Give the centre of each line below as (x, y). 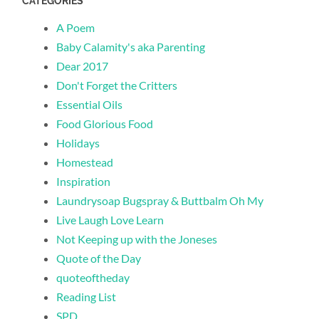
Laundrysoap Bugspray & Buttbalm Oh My (160, 201)
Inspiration (84, 182)
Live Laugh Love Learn (110, 220)
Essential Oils (90, 105)
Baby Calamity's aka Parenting (131, 47)
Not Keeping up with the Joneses (137, 239)
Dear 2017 (83, 66)
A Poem (76, 28)
